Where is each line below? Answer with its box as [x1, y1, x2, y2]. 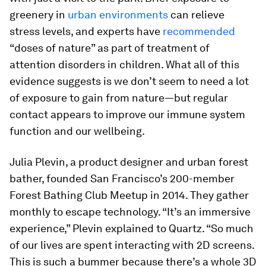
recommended [163, 25, 235, 37]
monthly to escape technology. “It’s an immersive [9, 205, 251, 218]
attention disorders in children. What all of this [9, 58, 239, 71]
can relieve [168, 8, 224, 21]
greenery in [9, 8, 68, 21]
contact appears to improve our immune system [9, 108, 245, 121]
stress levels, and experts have [9, 25, 163, 37]
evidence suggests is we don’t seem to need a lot [9, 75, 249, 87]
